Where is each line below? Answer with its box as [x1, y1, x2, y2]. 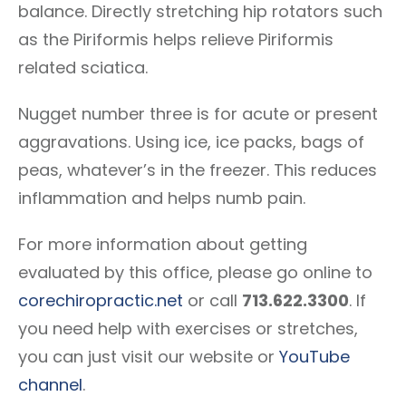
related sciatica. [18, 56, 148, 79]
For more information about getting [18, 233, 307, 256]
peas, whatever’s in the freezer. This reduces [18, 159, 377, 181]
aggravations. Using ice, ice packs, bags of [18, 130, 364, 153]
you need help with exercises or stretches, [18, 317, 358, 340]
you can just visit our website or [18, 345, 279, 368]
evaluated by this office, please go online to [18, 261, 372, 284]
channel [18, 373, 82, 396]
